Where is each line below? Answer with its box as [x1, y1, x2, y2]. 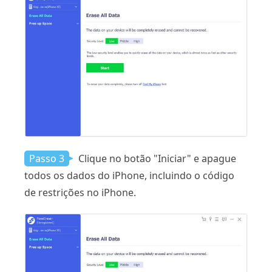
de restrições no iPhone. [24, 186, 136, 200]
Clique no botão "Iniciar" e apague [76, 152, 236, 166]
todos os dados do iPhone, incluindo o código [24, 169, 234, 183]
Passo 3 [29, 152, 64, 166]
